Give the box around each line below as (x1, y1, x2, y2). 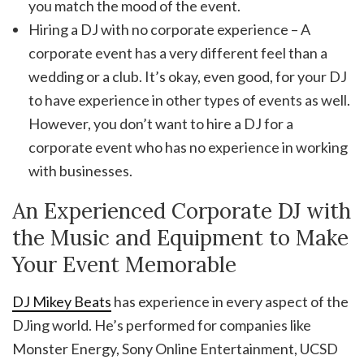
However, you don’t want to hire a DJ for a (28, 115, 293, 133)
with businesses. (28, 162, 132, 180)
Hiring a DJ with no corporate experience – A (28, 20, 310, 39)
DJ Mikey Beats (12, 292, 111, 311)
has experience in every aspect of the (111, 292, 349, 311)
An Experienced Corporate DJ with (12, 197, 351, 225)
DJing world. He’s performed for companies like (12, 316, 311, 335)
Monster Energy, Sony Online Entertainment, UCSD (12, 340, 338, 358)
